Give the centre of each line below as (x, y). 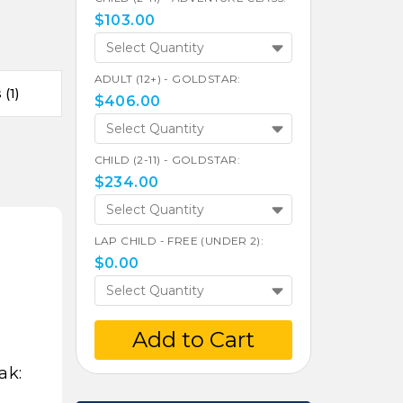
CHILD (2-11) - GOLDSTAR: (167, 160)
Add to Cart (193, 340)
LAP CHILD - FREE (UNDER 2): (179, 241)
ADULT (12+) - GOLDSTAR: (167, 79)
